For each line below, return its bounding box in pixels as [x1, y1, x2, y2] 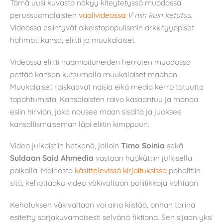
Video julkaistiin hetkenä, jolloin [10, 140, 121, 151]
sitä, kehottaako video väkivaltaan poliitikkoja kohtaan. [10, 178, 200, 188]
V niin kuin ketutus [127, 10, 191, 20]
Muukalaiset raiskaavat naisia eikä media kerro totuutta [10, 81, 204, 92]
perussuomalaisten [10, 10, 79, 20]
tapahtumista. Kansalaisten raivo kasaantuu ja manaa [10, 94, 198, 104]
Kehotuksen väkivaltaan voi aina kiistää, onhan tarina [10, 199, 195, 210]
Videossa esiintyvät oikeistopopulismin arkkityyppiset [10, 22, 194, 33]
